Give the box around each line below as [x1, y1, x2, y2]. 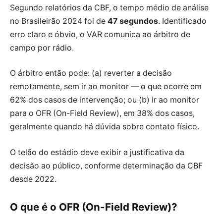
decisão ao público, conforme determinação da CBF [10, 161, 203, 170]
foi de [82, 16, 108, 26]
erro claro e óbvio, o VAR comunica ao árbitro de [10, 29, 190, 39]
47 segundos [108, 16, 158, 26]
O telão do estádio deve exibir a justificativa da [10, 147, 184, 157]
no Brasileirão [10, 16, 62, 26]
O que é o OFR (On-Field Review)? [10, 200, 177, 213]
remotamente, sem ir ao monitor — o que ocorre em [10, 82, 202, 92]
